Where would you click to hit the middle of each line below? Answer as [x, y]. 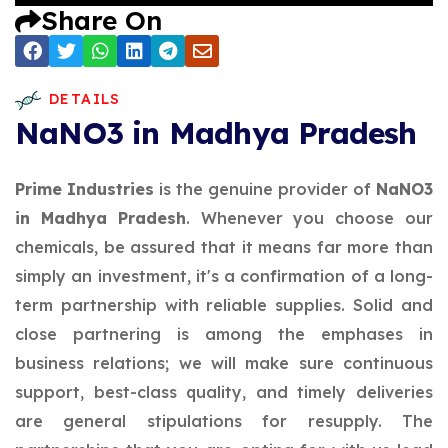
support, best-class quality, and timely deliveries [224, 392]
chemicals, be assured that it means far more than [224, 247]
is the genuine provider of [265, 189]
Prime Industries [84, 189]
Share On [101, 20]
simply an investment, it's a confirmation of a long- [224, 276]
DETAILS [85, 99]
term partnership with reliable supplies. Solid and [224, 305]
